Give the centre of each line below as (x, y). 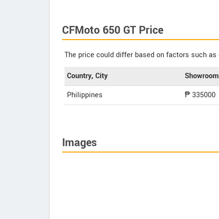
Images (79, 143)
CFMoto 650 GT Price (113, 30)
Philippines (85, 95)
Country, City (87, 76)
